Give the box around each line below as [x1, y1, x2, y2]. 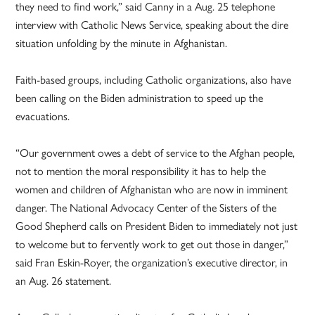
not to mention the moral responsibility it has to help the [15, 162, 266, 179]
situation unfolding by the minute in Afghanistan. [15, 34, 228, 51]
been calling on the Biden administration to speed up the [15, 89, 264, 106]
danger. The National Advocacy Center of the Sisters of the [15, 199, 277, 216]
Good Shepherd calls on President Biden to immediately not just [15, 217, 298, 234]
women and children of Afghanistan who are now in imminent [15, 181, 288, 198]
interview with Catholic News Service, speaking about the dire [15, 16, 289, 33]
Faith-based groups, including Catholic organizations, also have [15, 71, 292, 88]
